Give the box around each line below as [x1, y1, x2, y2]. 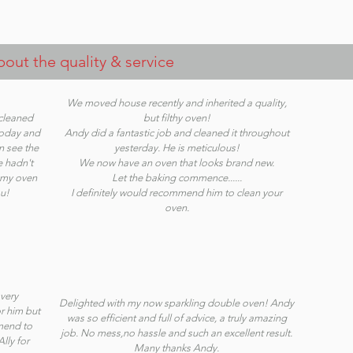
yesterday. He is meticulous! [113, 142, 240, 154]
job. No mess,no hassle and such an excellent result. [61, 327, 292, 339]
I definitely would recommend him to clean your [71, 187, 282, 199]
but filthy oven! [143, 112, 210, 124]
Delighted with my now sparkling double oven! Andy [59, 297, 294, 309]
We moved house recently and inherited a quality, [66, 97, 287, 109]
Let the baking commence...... [111, 172, 242, 184]
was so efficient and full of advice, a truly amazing [66, 312, 287, 324]
